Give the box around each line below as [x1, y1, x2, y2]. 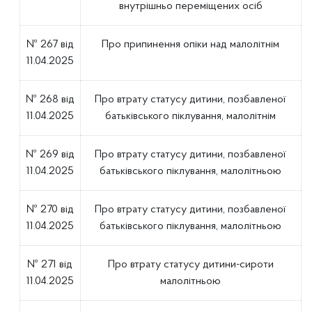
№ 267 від [26, 39, 74, 50]
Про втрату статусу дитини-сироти [107, 259, 274, 270]
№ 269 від [25, 149, 75, 160]
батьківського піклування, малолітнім [105, 111, 276, 122]
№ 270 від [26, 204, 74, 215]
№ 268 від [25, 94, 75, 105]
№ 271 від [27, 259, 73, 270]
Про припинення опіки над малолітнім [102, 39, 280, 50]
